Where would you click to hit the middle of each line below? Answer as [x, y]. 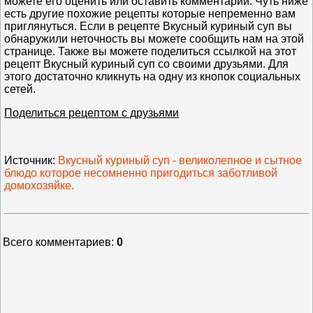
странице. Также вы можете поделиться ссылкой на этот [150, 51]
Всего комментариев [57, 242]
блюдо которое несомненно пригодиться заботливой [141, 173]
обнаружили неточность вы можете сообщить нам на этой [154, 38]
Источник [28, 160]
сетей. [20, 89]
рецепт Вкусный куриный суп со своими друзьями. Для [146, 64]
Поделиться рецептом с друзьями [92, 112]
